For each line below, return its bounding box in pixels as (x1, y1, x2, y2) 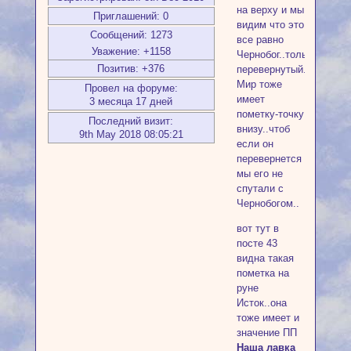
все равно (236, 34, 284, 46)
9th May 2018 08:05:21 (78, 128, 183, 141)
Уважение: (91, 45, 140, 58)
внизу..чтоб (236, 123, 290, 136)
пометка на (236, 267, 289, 280)
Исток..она (236, 297, 287, 309)
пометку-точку (236, 108, 304, 121)
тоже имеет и (236, 312, 299, 324)
